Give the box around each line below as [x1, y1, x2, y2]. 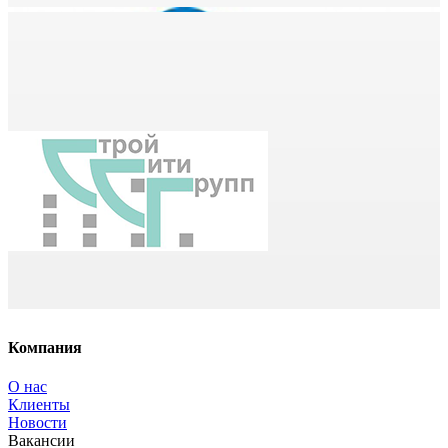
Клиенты [8, 396, 70, 414]
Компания [8, 339, 82, 357]
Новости [8, 414, 67, 432]
